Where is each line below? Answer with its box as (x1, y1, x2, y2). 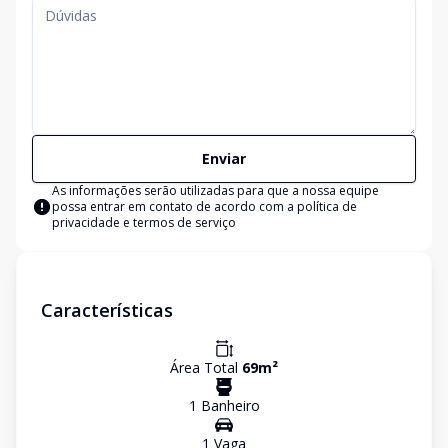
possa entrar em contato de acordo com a (52, 198, 297, 215)
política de (297, 198, 357, 215)
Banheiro (196, 396, 260, 415)
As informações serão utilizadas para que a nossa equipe (52, 182, 379, 199)
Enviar (202, 149, 246, 168)
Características (41, 298, 173, 322)
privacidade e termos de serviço (52, 214, 236, 231)
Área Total (170, 358, 242, 377)
